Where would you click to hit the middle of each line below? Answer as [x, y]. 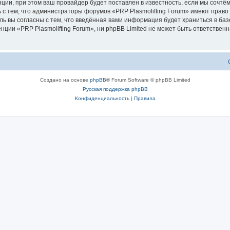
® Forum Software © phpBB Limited [148, 80]
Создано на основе [65, 80]
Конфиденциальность [102, 98]
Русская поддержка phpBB [115, 89]
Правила [145, 98]
